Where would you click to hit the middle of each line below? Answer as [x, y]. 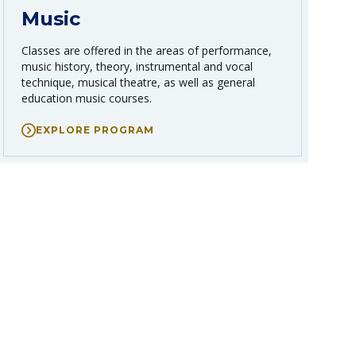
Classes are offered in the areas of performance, [147, 50]
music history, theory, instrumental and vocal [137, 66]
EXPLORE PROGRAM [95, 130]
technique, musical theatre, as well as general [138, 82]
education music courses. [87, 98]
